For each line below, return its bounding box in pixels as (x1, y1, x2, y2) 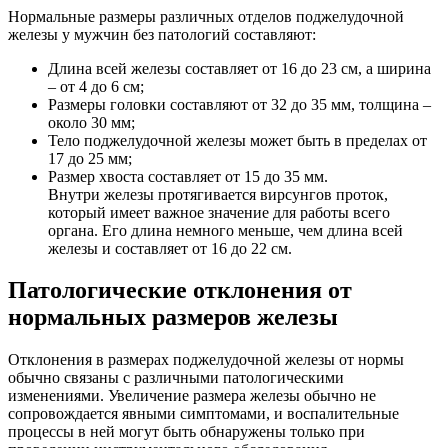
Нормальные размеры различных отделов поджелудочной (8, 7, 404, 25)
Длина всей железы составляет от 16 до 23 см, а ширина (48, 59, 431, 77)
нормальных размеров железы (8, 304, 338, 331)
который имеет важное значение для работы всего (48, 203, 390, 221)
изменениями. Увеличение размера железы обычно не (8, 387, 376, 405)
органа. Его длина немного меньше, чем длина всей (48, 221, 403, 239)
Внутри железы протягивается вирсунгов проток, (48, 185, 388, 203)
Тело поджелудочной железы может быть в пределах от (48, 131, 427, 149)
